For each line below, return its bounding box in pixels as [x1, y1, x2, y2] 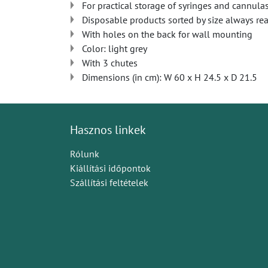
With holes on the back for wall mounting [82, 28, 252, 40]
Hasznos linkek [70, 122, 146, 138]
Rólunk [70, 148, 99, 160]
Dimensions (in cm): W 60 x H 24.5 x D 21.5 [82, 71, 257, 83]
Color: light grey [82, 42, 147, 54]
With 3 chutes [82, 57, 138, 69]
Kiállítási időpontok [70, 162, 151, 174]
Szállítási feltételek [70, 176, 148, 188]
